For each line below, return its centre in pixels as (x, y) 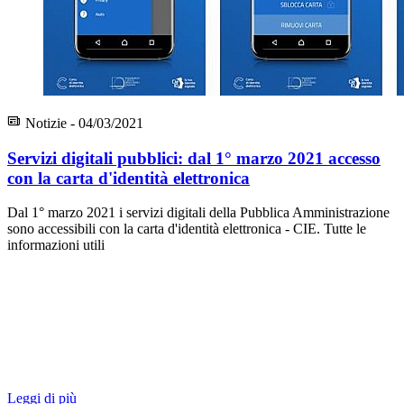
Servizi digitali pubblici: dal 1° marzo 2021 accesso (194, 158)
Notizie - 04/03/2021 (83, 123)
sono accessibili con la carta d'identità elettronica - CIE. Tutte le (187, 229)
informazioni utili (56, 245)
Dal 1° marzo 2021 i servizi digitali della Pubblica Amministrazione (198, 213)
